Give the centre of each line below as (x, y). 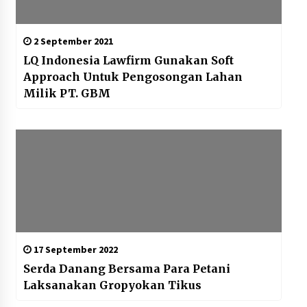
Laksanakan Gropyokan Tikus (112, 285)
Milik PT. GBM (66, 94)
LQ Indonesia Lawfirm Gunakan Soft (128, 61)
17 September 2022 (74, 250)
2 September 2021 (72, 41)
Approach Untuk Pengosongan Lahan (133, 77)
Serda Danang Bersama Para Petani (126, 269)
